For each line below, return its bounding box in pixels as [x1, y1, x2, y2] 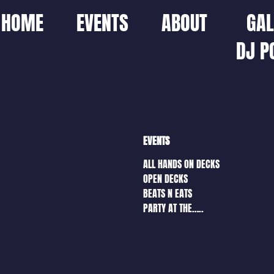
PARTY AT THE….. [143, 201, 204, 216]
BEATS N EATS [143, 186, 192, 201]
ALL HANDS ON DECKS [143, 157, 220, 172]
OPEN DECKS [143, 171, 188, 187]
